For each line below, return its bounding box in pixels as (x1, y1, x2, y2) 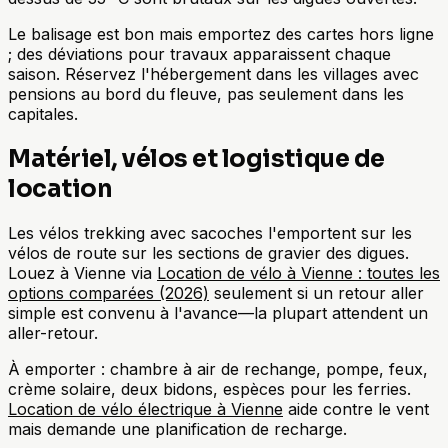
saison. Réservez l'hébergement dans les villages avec (8, 63, 419, 84)
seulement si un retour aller (209, 283, 424, 304)
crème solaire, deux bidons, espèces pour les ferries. (8, 379, 411, 400)
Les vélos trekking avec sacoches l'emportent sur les (8, 223, 412, 244)
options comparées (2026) (8, 283, 209, 304)
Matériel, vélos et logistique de (8, 143, 385, 174)
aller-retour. (8, 323, 98, 344)
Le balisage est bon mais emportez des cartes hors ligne (8, 23, 434, 44)
